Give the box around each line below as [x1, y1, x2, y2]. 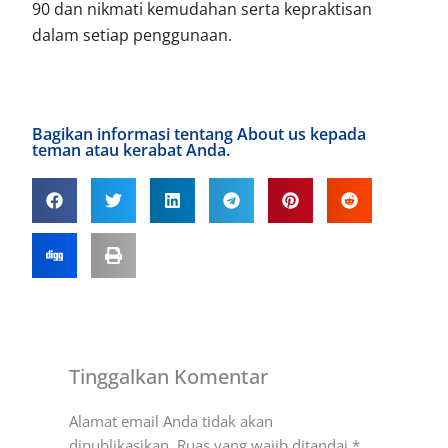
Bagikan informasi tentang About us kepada [32, 123, 367, 146]
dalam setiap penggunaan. [32, 24, 233, 47]
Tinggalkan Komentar [68, 363, 268, 391]
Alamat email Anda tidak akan [68, 410, 273, 431]
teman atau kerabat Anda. [32, 139, 231, 162]
